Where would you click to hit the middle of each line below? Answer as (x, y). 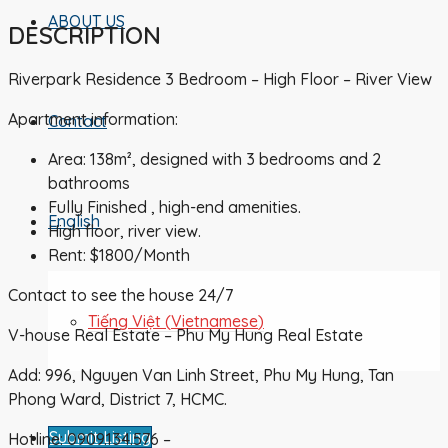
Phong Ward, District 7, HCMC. (117, 398)
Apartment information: (93, 118)
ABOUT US (86, 21)
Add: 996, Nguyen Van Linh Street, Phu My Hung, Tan (201, 374)
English (74, 221)
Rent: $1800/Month (119, 254)
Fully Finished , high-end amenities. (174, 206)
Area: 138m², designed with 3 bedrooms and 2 (214, 158)
